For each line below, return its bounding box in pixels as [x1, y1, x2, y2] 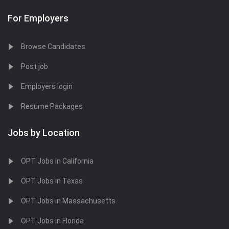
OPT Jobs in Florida [21, 217, 84, 225]
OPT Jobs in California [21, 157, 94, 165]
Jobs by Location [8, 127, 80, 138]
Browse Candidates [21, 42, 85, 51]
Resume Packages [21, 102, 83, 110]
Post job [21, 62, 48, 71]
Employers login [21, 82, 73, 90]
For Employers [8, 13, 68, 24]
